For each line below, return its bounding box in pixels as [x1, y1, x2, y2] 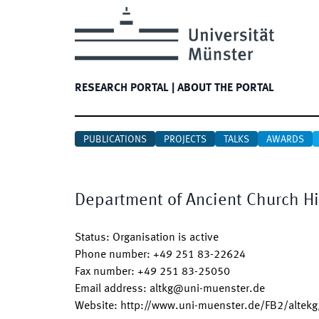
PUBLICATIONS [83, 135, 147, 145]
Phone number [75, 249, 147, 261]
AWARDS [266, 135, 304, 145]
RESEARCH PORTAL [75, 83, 169, 94]
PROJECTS [164, 135, 206, 145]
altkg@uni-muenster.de [150, 283, 265, 295]
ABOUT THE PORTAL [177, 83, 274, 94]
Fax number [75, 266, 131, 278]
